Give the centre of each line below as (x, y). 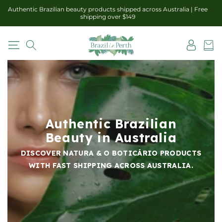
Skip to (22, 5)
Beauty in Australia (111, 137)
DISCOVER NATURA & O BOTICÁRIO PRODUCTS (111, 153)
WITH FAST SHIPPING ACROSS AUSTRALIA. (111, 165)
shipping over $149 (108, 17)
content (23, 12)
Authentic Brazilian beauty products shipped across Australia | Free (108, 9)
